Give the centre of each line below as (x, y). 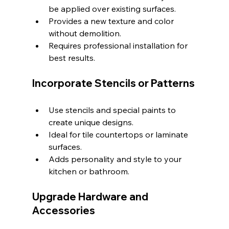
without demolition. (85, 33)
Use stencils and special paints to (113, 110)
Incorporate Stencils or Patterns (113, 83)
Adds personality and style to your (116, 159)
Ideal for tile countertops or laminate (119, 135)
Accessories (63, 211)
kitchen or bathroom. (89, 171)
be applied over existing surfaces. (112, 9)
